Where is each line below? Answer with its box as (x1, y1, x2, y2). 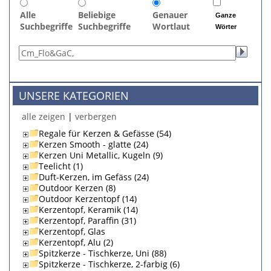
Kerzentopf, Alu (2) (39, 237, 113, 248)
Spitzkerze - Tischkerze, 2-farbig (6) (39, 258, 180, 270)
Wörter (215, 23, 237, 30)
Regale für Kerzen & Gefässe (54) (39, 128, 171, 139)
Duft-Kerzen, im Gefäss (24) (39, 171, 149, 183)
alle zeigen (22, 111, 65, 122)
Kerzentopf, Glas (39, 226, 105, 237)
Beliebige (78, 9, 116, 21)
